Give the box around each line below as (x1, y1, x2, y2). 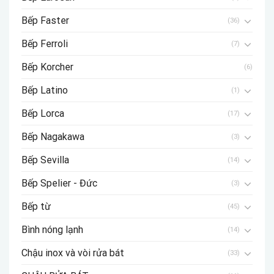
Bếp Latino (21, 84, 68, 97)
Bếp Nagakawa (21, 131, 84, 143)
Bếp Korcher (21, 61, 73, 73)
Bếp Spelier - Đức (21, 177, 97, 190)
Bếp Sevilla (21, 154, 69, 166)
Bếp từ (21, 201, 51, 213)
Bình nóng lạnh (21, 224, 83, 236)
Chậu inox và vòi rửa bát (21, 247, 124, 259)
